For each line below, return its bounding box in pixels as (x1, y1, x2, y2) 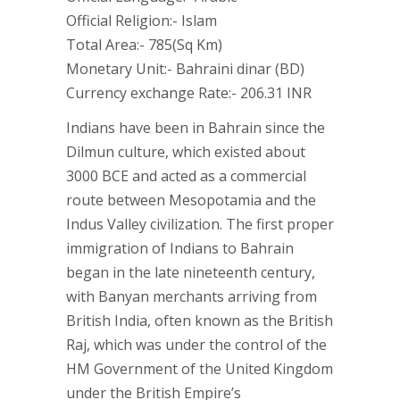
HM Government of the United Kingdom (66, 359, 333, 379)
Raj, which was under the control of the (66, 335, 327, 354)
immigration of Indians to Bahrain (66, 238, 294, 258)
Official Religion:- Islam (66, 11, 217, 30)
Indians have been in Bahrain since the (66, 118, 325, 137)
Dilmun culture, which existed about (66, 142, 305, 162)
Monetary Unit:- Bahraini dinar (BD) (66, 59, 304, 79)
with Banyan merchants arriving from (66, 287, 317, 306)
